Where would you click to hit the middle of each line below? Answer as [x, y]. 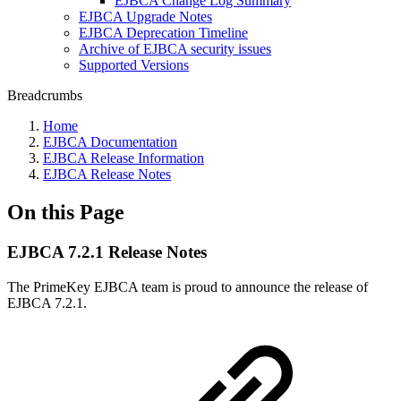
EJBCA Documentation [110, 142]
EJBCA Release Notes [107, 174]
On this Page [66, 212]
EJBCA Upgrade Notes [145, 17]
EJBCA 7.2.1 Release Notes [107, 252]
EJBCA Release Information [124, 158]
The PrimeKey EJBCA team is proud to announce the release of [188, 286]
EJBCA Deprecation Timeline [163, 33]
